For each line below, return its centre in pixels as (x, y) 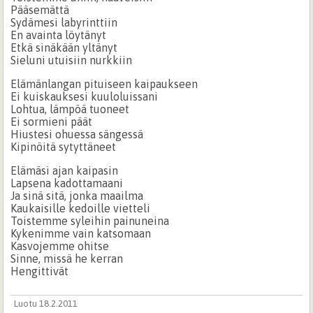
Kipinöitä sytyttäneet (64, 146)
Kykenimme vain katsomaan (81, 233)
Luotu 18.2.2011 (45, 303)
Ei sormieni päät (52, 121)
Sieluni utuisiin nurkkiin (72, 60)
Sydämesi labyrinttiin (64, 22)
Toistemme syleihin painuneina (90, 220)
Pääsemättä (40, 9)
